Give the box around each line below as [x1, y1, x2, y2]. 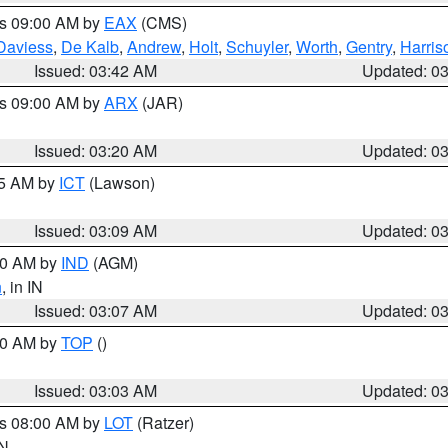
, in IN [2, 275, 43, 298]
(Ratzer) [133, 411, 194, 434]
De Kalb [61, 35, 119, 58]
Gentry [346, 35, 392, 58]
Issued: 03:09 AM [34, 219, 158, 242]
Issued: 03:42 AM [34, 59, 158, 82]
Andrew [127, 35, 181, 58]
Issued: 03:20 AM [34, 139, 158, 162]
